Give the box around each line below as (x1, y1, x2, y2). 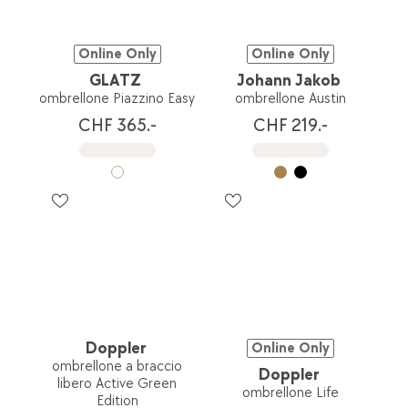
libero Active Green (57, 375, 178, 393)
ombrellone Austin (235, 89, 347, 107)
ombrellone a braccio (52, 358, 183, 376)
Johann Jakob (237, 70, 342, 90)
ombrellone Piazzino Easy (39, 89, 196, 107)
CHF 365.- (77, 114, 157, 137)
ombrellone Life (242, 383, 340, 402)
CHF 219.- (253, 114, 329, 137)
